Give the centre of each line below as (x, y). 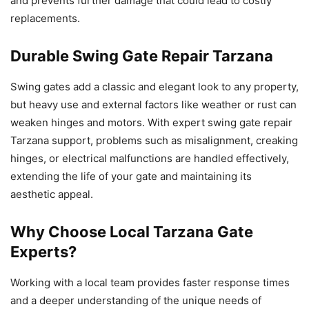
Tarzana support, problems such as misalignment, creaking (154, 141)
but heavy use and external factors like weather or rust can (153, 105)
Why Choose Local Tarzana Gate (132, 232)
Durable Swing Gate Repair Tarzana (142, 56)
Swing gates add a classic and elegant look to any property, (154, 87)
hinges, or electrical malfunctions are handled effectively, (150, 159)
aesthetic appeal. (52, 195)
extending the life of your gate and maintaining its (131, 177)
